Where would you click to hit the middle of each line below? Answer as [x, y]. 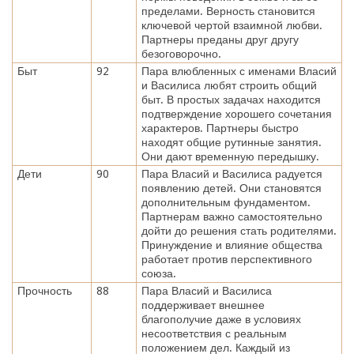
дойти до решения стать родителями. [239, 230]
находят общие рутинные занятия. [231, 142]
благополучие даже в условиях [221, 319]
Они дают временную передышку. [230, 156]
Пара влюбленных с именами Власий [239, 71]
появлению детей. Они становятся [231, 188]
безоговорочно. [181, 53]
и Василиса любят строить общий [229, 85]
